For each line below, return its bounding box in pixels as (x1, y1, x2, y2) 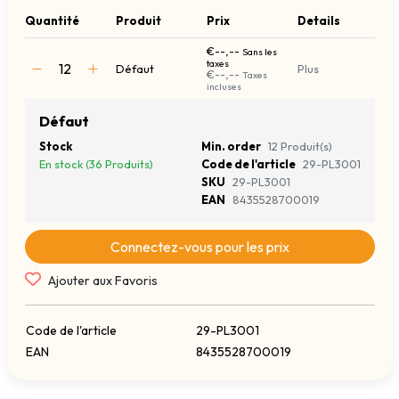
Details (297, 13, 340, 28)
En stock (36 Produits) (38, 157, 153, 172)
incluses (206, 81, 241, 94)
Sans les (241, 46, 277, 59)
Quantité (24, 13, 79, 28)
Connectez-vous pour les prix (110, 238, 289, 256)
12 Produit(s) (267, 139, 332, 154)
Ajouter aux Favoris (47, 273, 158, 289)
